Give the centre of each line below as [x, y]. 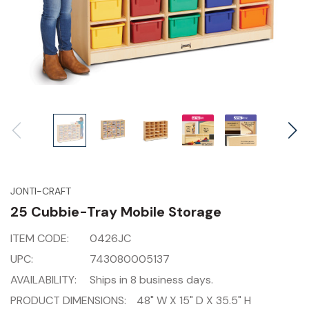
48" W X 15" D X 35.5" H [194, 300]
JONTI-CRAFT [41, 191]
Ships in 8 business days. [151, 280]
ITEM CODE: [40, 238]
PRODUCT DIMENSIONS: [68, 300]
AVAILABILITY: [43, 280]
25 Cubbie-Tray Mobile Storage [116, 212]
